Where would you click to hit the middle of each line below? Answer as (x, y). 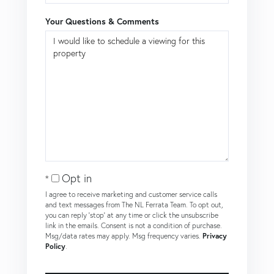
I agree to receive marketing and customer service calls (131, 194)
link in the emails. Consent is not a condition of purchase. (134, 226)
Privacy (215, 236)
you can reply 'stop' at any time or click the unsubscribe (132, 215)
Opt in (77, 179)
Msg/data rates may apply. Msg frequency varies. (124, 236)
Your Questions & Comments (102, 22)
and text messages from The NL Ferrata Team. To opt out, (134, 205)
